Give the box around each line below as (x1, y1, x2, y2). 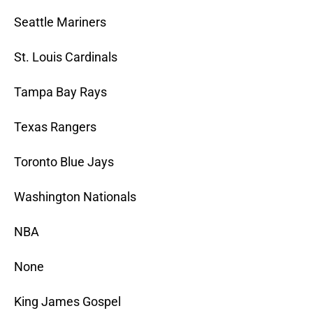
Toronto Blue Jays (14, 154, 114, 170)
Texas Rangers (14, 119, 96, 135)
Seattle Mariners (14, 15, 106, 30)
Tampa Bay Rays (14, 85, 107, 100)
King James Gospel (14, 294, 121, 310)
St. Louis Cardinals (14, 50, 117, 65)
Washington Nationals (14, 189, 136, 205)
